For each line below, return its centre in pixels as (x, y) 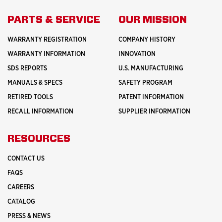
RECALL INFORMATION (40, 112)
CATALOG (21, 202)
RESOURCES (39, 139)
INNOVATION (137, 55)
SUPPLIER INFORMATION (154, 112)
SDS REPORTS (27, 69)
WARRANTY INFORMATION (46, 55)
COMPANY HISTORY (147, 40)
